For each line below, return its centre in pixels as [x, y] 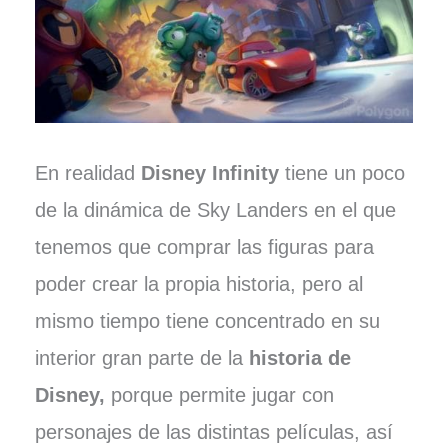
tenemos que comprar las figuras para [204, 247]
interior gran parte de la [141, 358]
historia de [299, 358]
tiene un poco [341, 173]
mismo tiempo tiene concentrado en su [207, 321]
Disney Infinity [209, 173]
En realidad [87, 173]
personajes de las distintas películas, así [213, 432]
